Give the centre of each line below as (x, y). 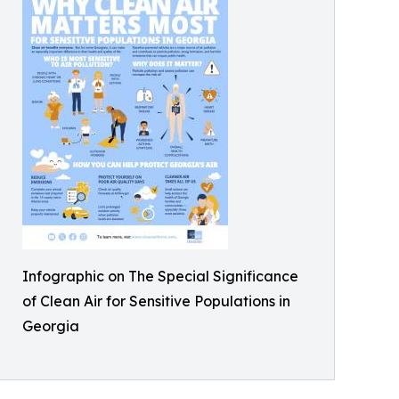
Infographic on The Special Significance (160, 277)
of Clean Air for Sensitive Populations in (156, 301)
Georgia (51, 326)
